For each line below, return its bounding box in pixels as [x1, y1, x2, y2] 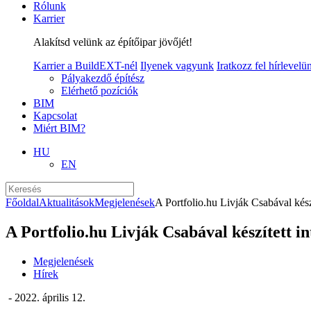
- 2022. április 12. [6, 291, 85, 303]
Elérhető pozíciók [61, 85, 138, 96]
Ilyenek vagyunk [140, 60, 214, 72]
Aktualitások [39, 196, 94, 208]
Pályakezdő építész [61, 72, 144, 84]
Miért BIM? [33, 122, 85, 134]
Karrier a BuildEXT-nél [33, 60, 137, 72]
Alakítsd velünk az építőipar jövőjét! [33, 36, 192, 48]
